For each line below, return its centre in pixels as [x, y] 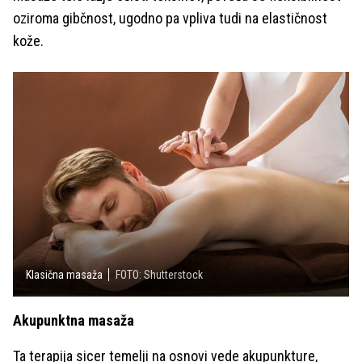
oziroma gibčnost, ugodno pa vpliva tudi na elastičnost [170, 19]
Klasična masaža [64, 275]
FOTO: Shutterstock [159, 275]
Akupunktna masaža [74, 321]
